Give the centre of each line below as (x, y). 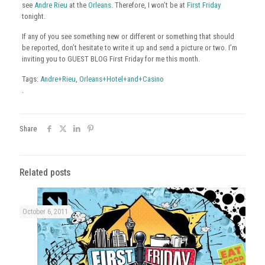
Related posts (45, 173)
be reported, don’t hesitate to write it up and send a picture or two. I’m (129, 48)
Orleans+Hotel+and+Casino (121, 79)
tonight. (33, 16)
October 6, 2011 (45, 212)
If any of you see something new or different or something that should (128, 36)
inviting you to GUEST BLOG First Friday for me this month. (111, 59)
